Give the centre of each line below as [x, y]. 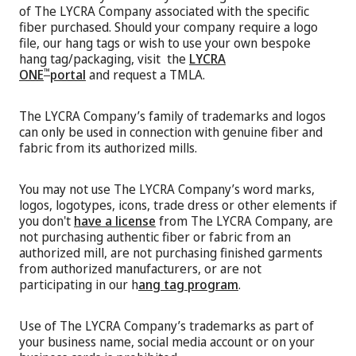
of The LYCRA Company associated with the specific [164, 11]
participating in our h [79, 284]
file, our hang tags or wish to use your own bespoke [165, 43]
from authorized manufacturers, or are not [140, 268]
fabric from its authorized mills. [110, 147]
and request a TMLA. [145, 74]
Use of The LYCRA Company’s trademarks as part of [166, 325]
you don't [46, 221]
